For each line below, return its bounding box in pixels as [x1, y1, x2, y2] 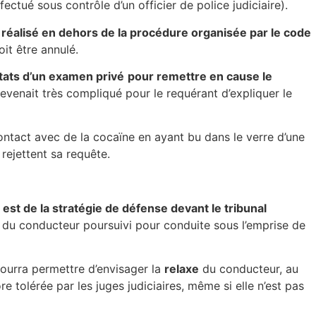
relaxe [164, 262, 199, 276]
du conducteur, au [199, 262, 298, 276]
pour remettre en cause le [128, 68, 272, 83]
